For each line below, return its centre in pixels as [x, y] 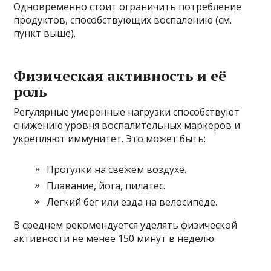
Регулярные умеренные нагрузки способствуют [127, 112]
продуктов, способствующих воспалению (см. [123, 20]
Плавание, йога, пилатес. [106, 186]
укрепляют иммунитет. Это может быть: [110, 139]
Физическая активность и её [120, 76]
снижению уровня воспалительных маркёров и [127, 126]
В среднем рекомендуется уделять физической [126, 225]
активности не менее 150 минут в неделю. [115, 239]
